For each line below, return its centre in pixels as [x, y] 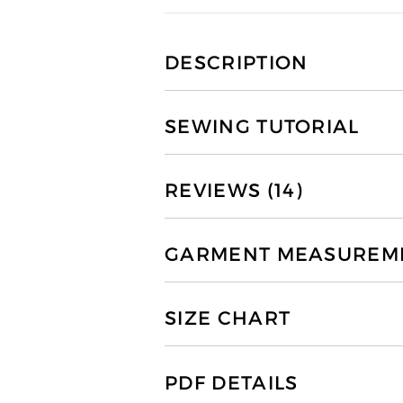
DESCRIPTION [237, 63]
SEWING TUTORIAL [262, 126]
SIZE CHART [228, 319]
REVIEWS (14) [234, 191]
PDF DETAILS [232, 383]
